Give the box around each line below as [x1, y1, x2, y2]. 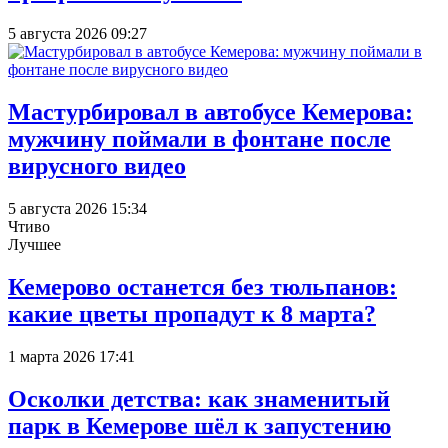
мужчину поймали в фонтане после [8, 126, 391, 153]
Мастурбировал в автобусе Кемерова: [8, 99, 413, 126]
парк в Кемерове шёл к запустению [8, 412, 391, 439]
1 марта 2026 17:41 [8, 347, 135, 365]
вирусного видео [8, 153, 186, 180]
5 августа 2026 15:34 [8, 200, 147, 218]
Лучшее [8, 236, 61, 254]
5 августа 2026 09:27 [8, 25, 147, 43]
